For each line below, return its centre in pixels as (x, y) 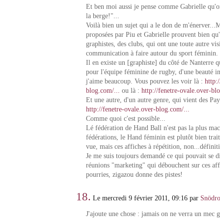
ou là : (130, 90)
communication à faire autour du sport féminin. (152, 53)
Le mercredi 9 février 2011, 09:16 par (146, 198)
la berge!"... (102, 16)
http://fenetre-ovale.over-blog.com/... (137, 109)
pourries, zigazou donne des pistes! (134, 174)
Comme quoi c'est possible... (125, 118)
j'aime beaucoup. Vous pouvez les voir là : (145, 81)
